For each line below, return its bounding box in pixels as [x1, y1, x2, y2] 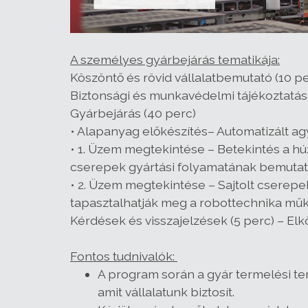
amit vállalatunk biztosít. [98, 285, 234, 299]
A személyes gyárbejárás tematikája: [70, 52, 280, 67]
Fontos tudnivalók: [70, 249, 177, 263]
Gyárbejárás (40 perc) [70, 106, 196, 120]
